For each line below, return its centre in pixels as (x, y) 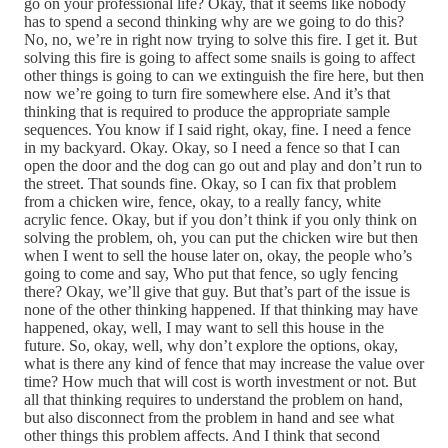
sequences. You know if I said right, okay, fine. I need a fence (217, 130)
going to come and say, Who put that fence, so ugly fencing (211, 274)
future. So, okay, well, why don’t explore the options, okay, (211, 346)
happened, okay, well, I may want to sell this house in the (204, 328)
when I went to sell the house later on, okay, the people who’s (218, 256)
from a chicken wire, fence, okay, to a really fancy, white (202, 202)
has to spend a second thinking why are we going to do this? (214, 22)
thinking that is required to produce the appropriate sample (207, 112)
